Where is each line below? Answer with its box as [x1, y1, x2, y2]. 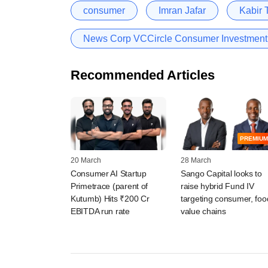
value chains [181, 206, 226, 217]
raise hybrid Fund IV [181, 181, 254, 191]
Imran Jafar [159, 5, 206, 16]
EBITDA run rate [71, 206, 130, 217]
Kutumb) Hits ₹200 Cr [71, 194, 150, 204]
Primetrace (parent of [71, 181, 148, 191]
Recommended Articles [71, 67, 215, 83]
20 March [71, 156, 101, 165]
